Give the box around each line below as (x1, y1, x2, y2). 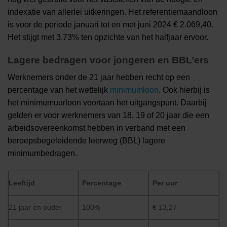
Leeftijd (9, 179, 35, 187)
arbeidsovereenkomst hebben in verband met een (8, 124, 185, 133)
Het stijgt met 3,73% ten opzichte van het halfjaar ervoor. (8, 33, 208, 42)
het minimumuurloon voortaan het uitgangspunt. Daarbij (8, 98, 207, 107)
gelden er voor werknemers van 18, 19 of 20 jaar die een (8, 111, 209, 120)
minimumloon (110, 86, 159, 95)
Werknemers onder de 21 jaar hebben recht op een (8, 73, 190, 82)
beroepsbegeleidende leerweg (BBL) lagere (8, 136, 165, 145)
